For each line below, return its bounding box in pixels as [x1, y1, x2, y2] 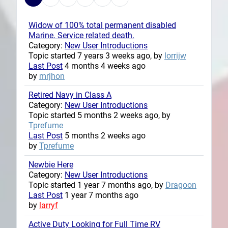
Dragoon [165, 180, 196, 190]
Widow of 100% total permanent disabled [28, 20, 176, 30]
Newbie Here [28, 159, 73, 169]
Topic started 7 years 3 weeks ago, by [28, 50, 164, 61]
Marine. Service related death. [28, 30, 134, 40]
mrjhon [39, 71, 65, 81]
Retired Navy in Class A [28, 90, 111, 100]
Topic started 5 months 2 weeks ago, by [28, 110, 170, 120]
